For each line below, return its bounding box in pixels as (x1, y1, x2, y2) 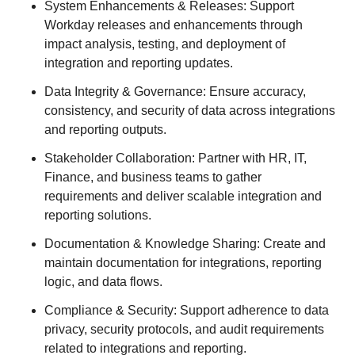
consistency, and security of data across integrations (44, 104, 335, 117)
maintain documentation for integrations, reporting (44, 256, 322, 269)
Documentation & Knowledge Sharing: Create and (44, 237, 326, 250)
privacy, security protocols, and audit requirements (44, 323, 324, 336)
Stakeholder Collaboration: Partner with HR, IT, (44, 151, 307, 165)
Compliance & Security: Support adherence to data (44, 303, 329, 317)
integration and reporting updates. (44, 56, 233, 70)
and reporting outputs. (44, 123, 166, 136)
